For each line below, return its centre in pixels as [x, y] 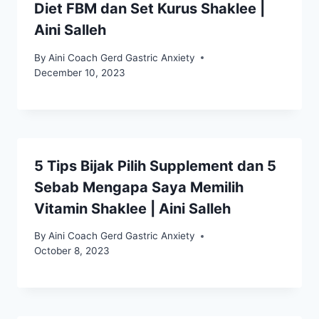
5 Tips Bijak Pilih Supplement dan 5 [155, 166]
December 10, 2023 [80, 72]
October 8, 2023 [72, 251]
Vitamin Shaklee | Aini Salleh [132, 208]
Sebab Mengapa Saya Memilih [139, 187]
